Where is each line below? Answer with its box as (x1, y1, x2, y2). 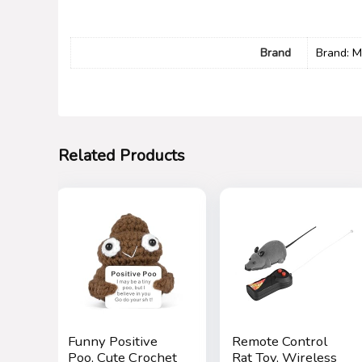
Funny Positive (67, 332, 158, 351)
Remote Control (232, 332, 328, 351)
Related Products (58, 145, 185, 166)
